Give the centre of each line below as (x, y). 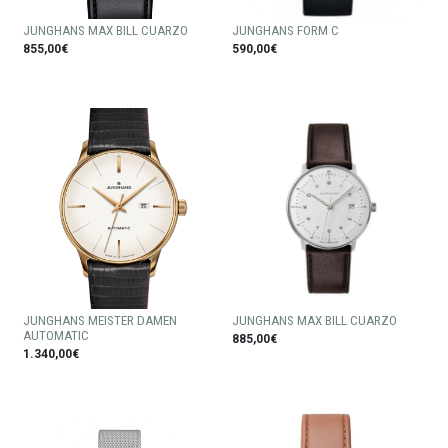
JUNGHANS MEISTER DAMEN (100, 320)
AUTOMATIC (56, 335)
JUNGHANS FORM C (285, 30)
